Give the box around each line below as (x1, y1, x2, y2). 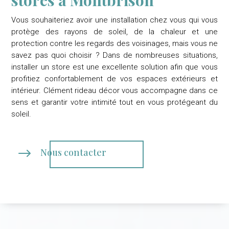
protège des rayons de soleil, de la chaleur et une (11, 27, 218, 36)
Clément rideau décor (43, 85, 120, 95)
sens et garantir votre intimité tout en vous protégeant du (11, 97, 218, 107)
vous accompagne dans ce (119, 85, 218, 95)
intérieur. (11, 85, 43, 95)
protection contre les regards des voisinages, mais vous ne (11, 38, 218, 48)
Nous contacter (40, 146, 107, 158)
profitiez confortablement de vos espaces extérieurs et (11, 74, 218, 83)
